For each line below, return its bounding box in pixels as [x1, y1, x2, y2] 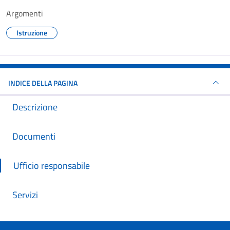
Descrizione [12, 100, 57, 114]
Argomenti [6, 7, 43, 20]
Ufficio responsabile [13, 159, 90, 172]
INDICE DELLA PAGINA [8, 77, 78, 88]
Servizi [12, 188, 38, 202]
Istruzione [16, 27, 47, 38]
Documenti [12, 129, 55, 143]
